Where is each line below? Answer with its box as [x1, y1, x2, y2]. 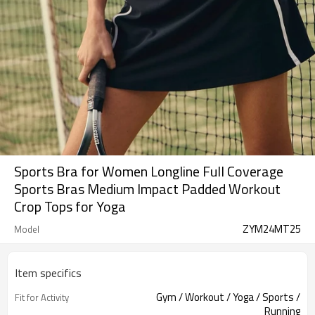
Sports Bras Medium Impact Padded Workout [14, 178, 281, 200]
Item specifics [15, 264, 82, 281]
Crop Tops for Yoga [14, 195, 126, 217]
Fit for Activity [15, 290, 69, 304]
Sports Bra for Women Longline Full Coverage [14, 160, 283, 182]
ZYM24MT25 [243, 221, 301, 237]
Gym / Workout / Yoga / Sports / [156, 289, 300, 305]
